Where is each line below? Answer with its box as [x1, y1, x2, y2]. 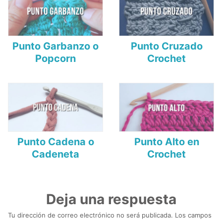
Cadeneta [32, 148, 79, 160]
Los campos [175, 211, 212, 219]
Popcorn [35, 52, 76, 64]
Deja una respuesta [46, 190, 176, 208]
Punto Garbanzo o [12, 40, 99, 52]
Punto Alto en [134, 135, 199, 148]
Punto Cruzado [130, 40, 203, 52]
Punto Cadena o [17, 135, 94, 148]
